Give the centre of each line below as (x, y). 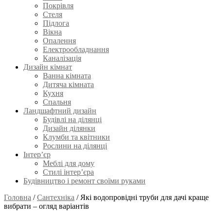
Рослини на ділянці (75, 145)
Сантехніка (56, 197)
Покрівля (58, 5)
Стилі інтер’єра (68, 172)
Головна (18, 197)
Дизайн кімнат (48, 67)
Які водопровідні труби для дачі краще (145, 197)
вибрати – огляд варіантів (46, 206)
